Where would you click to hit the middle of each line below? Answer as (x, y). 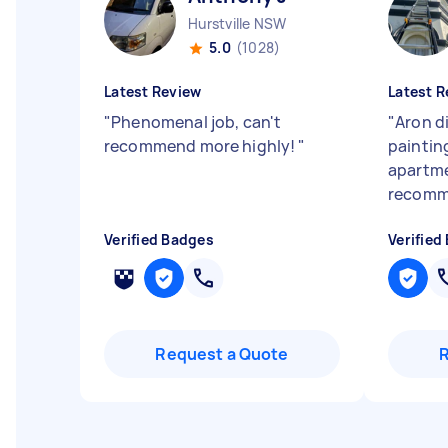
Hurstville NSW (237, 23)
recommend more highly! (201, 146)
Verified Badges (159, 239)
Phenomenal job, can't (196, 122)
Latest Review (153, 91)
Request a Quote (222, 354)
